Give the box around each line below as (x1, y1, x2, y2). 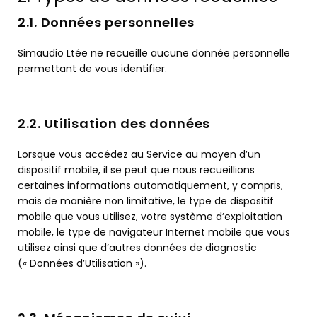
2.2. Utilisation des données (18, 115, 211, 132)
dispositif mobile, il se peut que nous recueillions (18, 163, 255, 177)
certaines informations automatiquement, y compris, (18, 178, 283, 192)
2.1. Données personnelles (18, 13, 195, 31)
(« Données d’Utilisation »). (18, 256, 146, 270)
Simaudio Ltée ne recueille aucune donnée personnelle (18, 46, 290, 60)
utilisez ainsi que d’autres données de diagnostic (18, 241, 257, 255)
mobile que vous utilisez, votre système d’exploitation (18, 209, 282, 224)
